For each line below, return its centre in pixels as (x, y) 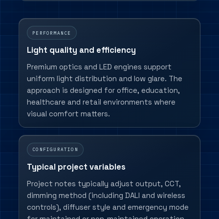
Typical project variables (76, 167)
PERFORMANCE (52, 33)
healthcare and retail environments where (101, 102)
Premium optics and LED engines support (99, 67)
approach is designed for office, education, (103, 90)
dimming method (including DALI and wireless (106, 195)
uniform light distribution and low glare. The (104, 79)
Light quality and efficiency (81, 50)
